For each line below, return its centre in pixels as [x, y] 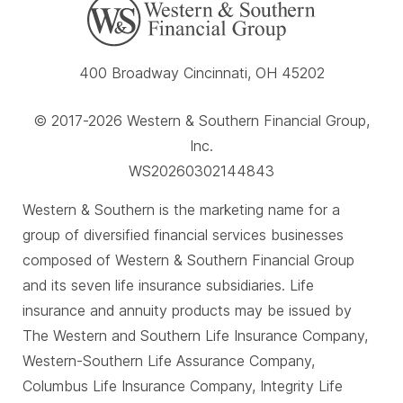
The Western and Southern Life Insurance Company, [195, 336]
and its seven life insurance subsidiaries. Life [168, 286]
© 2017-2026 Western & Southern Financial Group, [201, 121]
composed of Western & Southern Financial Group [188, 260]
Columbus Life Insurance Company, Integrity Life [183, 386]
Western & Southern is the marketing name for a [181, 210]
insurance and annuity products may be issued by [187, 311]
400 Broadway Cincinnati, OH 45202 [201, 73]
